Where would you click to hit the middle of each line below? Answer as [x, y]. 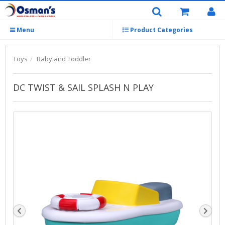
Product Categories [161, 30]
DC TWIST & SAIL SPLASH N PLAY [83, 87]
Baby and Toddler [64, 59]
